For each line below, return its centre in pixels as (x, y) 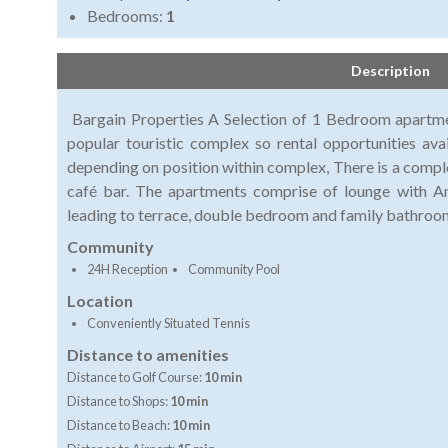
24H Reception (127, 269)
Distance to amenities (148, 355)
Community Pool (234, 269)
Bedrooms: (126, 16)
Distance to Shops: (118, 401)
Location (100, 301)
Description (390, 71)
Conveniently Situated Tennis (168, 323)
